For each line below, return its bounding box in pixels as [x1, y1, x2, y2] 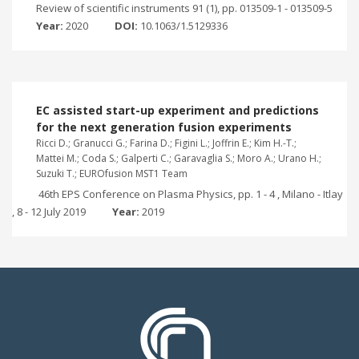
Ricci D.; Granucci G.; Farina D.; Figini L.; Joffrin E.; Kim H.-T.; [36, 135, 296, 150]
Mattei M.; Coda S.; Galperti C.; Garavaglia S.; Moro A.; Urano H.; [36, 151, 321, 165]
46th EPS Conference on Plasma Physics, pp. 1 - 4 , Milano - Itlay [38, 186, 343, 201]
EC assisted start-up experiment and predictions [36, 102, 319, 118]
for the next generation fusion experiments [36, 119, 292, 135]
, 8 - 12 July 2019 [12, 204, 88, 219]
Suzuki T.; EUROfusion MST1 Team [36, 166, 188, 180]
